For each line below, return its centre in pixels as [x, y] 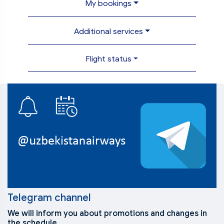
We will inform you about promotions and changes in [107, 214]
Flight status [108, 59]
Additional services [109, 31]
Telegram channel [49, 198]
